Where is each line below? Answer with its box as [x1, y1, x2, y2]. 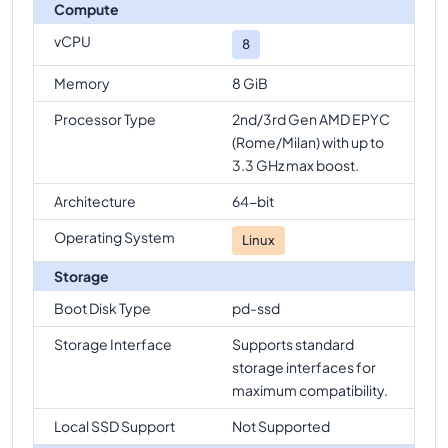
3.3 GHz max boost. [232, 155, 359, 174]
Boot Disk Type [54, 298, 151, 317]
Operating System [54, 227, 175, 246]
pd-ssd [232, 298, 280, 317]
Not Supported [232, 416, 330, 435]
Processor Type [54, 109, 156, 128]
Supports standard [232, 334, 354, 353]
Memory [54, 73, 110, 92]
